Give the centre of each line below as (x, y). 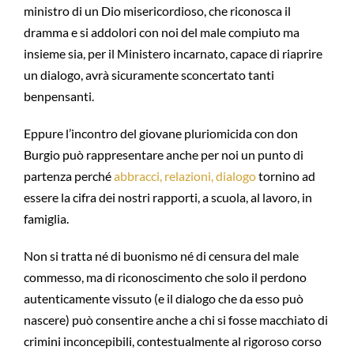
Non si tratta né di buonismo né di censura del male (161, 256)
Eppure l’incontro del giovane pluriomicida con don (160, 133)
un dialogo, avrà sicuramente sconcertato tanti (149, 75)
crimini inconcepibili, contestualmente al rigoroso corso (172, 341)
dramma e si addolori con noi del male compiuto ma (161, 32)
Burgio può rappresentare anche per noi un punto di (163, 154)
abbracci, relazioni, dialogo (183, 176)
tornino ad (285, 176)
